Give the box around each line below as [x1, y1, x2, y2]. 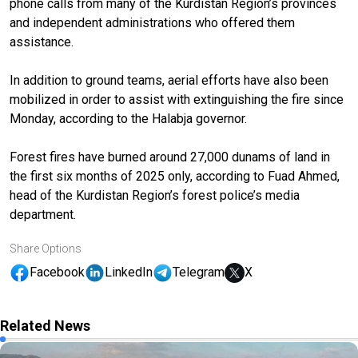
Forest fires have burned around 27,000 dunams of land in [10, 149, 330, 165]
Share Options [10, 241, 82, 255]
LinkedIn [105, 265, 153, 280]
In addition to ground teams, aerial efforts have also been [10, 72, 328, 88]
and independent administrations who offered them [10, 14, 295, 30]
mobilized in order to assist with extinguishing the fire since [10, 91, 344, 107]
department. [10, 206, 76, 222]
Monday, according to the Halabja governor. [10, 110, 247, 126]
